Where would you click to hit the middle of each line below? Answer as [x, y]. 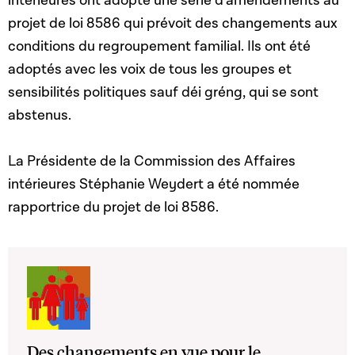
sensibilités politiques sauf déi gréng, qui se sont [163, 92]
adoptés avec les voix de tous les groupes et [150, 69]
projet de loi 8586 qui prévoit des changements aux [173, 23]
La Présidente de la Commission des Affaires [152, 161]
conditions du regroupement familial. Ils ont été [159, 46]
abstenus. [41, 115]
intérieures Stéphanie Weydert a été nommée [154, 184]
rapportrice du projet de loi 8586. [113, 207]
